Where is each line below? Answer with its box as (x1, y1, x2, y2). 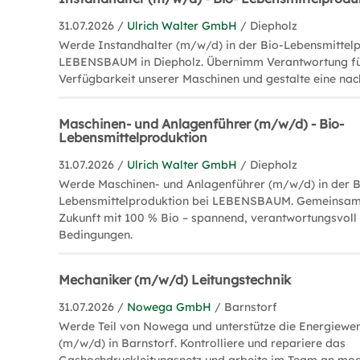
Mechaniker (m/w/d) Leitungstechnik (59, 271, 292, 288)
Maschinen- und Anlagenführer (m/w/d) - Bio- (59, 115, 345, 132)
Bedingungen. (59, 227, 133, 242)
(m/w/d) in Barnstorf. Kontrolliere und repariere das (59, 335, 346, 350)
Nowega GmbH (127, 299, 212, 314)
